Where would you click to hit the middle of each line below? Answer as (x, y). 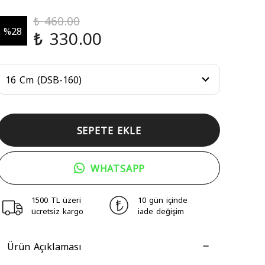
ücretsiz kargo (57, 211)
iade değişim (161, 211)
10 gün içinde (163, 200)
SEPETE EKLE (109, 130)
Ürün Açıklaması (44, 246)
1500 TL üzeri (56, 200)
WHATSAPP (118, 168)
